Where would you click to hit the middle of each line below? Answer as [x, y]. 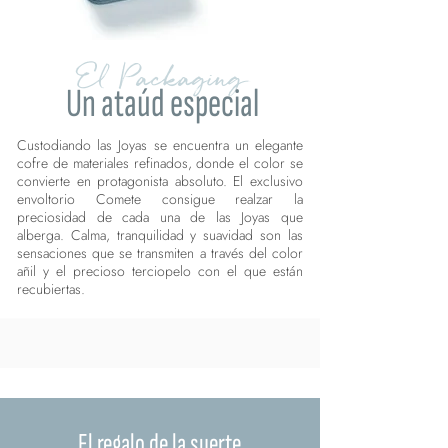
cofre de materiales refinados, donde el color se [160, 163]
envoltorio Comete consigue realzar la [160, 199]
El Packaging [162, 77]
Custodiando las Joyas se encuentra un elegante [160, 145]
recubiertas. [51, 289]
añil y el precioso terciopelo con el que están [160, 271]
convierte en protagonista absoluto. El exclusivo [160, 181]
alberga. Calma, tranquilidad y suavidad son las [160, 235]
